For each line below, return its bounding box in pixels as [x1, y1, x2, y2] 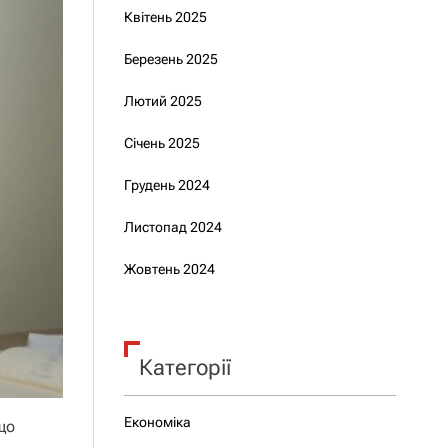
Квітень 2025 [123, 9, 207, 25]
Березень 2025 [123, 51, 218, 67]
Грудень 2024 [123, 177, 210, 193]
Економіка [123, 414, 191, 430]
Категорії [138, 355, 231, 380]
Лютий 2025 [123, 93, 202, 109]
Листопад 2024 [123, 219, 222, 235]
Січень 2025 [123, 135, 200, 151]
